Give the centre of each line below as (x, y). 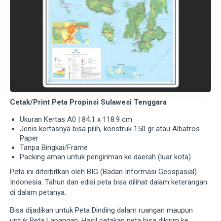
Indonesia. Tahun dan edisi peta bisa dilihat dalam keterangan (109, 182)
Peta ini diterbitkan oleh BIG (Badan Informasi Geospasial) (103, 172)
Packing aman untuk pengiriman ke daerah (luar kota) (105, 157)
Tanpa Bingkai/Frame (54, 147)
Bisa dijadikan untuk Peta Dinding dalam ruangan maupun (101, 210)
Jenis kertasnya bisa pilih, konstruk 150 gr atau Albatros (110, 129)
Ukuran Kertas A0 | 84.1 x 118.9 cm (76, 119)
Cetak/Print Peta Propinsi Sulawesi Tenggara (88, 102)
